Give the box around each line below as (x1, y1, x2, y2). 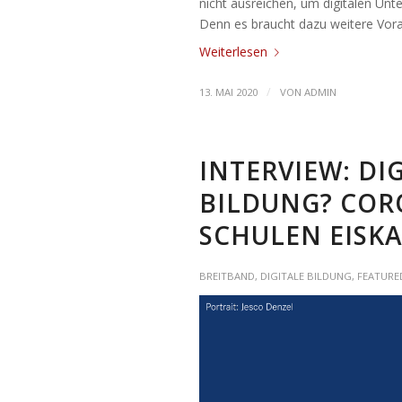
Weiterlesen (199, 42, 267, 60)
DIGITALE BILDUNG (260, 269, 352, 284)
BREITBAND (199, 269, 255, 284)
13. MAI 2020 (199, 85, 258, 100)
